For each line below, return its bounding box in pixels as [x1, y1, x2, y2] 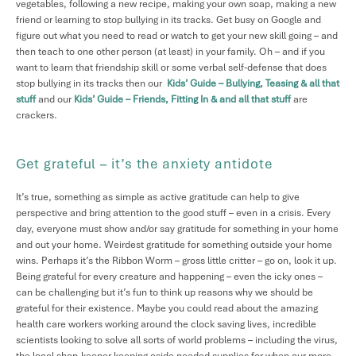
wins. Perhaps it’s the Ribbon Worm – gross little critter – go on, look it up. [15, 254, 337, 268]
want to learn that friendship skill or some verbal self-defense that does [15, 60, 327, 74]
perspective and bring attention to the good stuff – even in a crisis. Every [15, 207, 331, 220]
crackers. [15, 108, 57, 122]
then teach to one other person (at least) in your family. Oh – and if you [15, 44, 325, 58]
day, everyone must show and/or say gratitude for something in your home [15, 222, 339, 236]
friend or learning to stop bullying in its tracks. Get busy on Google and [15, 13, 321, 26]
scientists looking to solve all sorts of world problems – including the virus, [15, 334, 338, 347]
